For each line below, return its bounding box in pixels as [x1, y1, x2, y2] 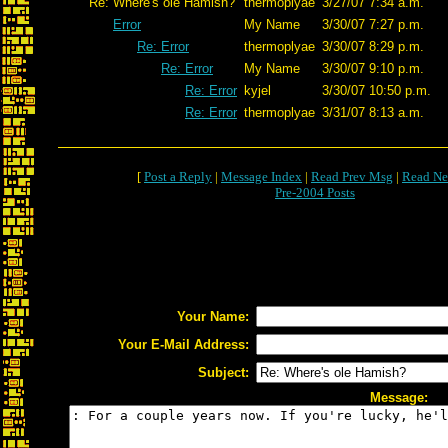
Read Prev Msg [311, 169, 393, 184]
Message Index [221, 169, 302, 184]
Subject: [198, 365, 249, 380]
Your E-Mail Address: [118, 337, 249, 352]
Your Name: [177, 309, 249, 324]
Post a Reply [144, 169, 212, 184]
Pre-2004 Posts [275, 185, 355, 200]
